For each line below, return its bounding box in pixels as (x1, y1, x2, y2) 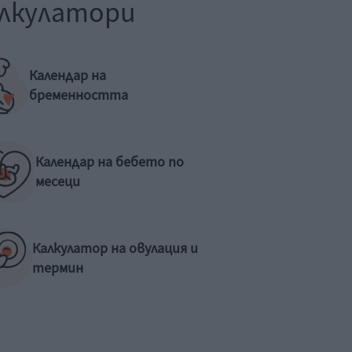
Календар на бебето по (35, 152, 184, 172)
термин (32, 258, 84, 278)
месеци (35, 172, 80, 192)
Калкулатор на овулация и (32, 239, 199, 258)
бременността (28, 86, 128, 105)
